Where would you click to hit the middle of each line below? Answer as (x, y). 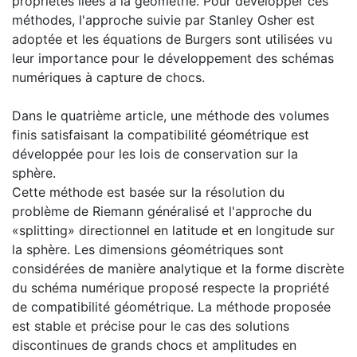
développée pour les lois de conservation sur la (155, 153)
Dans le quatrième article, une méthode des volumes (171, 115)
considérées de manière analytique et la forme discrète (178, 268)
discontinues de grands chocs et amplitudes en (154, 345)
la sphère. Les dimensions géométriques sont (148, 249)
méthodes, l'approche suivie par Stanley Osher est (163, 20)
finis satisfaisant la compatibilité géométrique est (161, 134)
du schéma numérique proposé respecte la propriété (171, 287)
